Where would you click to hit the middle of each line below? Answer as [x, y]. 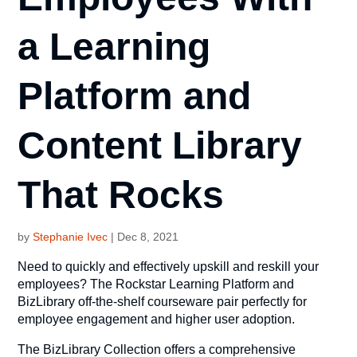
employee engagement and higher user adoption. [157, 319]
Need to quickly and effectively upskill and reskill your [169, 266]
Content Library [160, 145]
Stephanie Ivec [71, 236]
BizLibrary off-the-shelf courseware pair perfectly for [163, 301]
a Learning [114, 46]
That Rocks [121, 194]
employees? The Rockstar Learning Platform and [156, 284]
